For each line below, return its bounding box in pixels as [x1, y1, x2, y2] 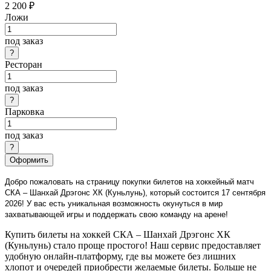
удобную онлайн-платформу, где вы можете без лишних [5, 251, 236, 262]
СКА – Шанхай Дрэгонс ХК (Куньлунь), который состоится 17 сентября [5, 188, 266, 198]
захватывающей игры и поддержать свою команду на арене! [5, 210, 228, 220]
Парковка [5, 106, 44, 117]
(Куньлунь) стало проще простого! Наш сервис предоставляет [5, 240, 261, 251]
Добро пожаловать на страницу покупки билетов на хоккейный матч [5, 177, 254, 187]
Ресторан [5, 59, 42, 70]
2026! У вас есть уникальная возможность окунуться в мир [5, 199, 223, 209]
